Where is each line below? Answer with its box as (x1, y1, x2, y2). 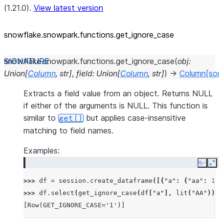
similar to (23, 113, 58, 123)
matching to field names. (23, 126, 113, 135)
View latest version (34, 3, 103, 13)
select (51, 189, 74, 197)
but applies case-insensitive (84, 113, 186, 123)
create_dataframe (90, 177, 153, 184)
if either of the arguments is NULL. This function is (23, 101, 208, 110)
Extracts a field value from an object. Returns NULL (23, 88, 213, 98)
